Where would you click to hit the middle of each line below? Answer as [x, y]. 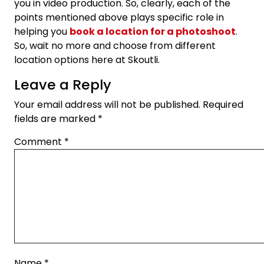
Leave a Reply [63, 85]
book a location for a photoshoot [153, 32]
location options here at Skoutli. [87, 60]
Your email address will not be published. [107, 105]
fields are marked [56, 119]
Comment [39, 142]
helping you [42, 32]
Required [223, 105]
